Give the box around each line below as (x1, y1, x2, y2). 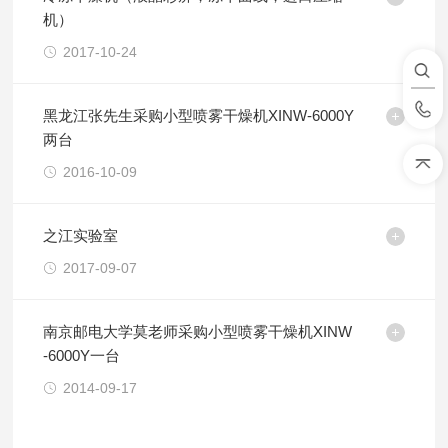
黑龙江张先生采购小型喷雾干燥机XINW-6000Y (43, 107, 355, 124)
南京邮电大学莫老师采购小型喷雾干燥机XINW (43, 323, 353, 340)
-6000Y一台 (43, 347, 121, 364)
